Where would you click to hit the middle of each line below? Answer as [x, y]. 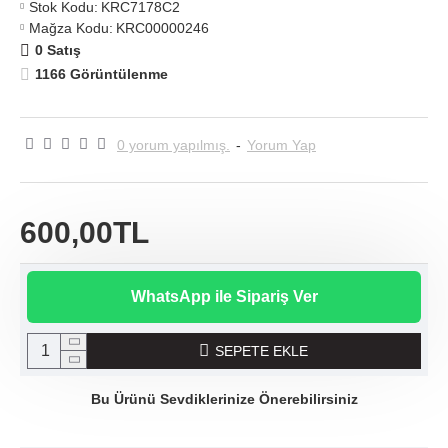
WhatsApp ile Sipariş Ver [224, 296]
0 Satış [58, 50]
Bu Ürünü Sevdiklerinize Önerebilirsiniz [224, 398]
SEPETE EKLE [261, 350]
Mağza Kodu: [71, 27]
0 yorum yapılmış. [173, 144]
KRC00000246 [162, 27]
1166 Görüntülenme [101, 74]
